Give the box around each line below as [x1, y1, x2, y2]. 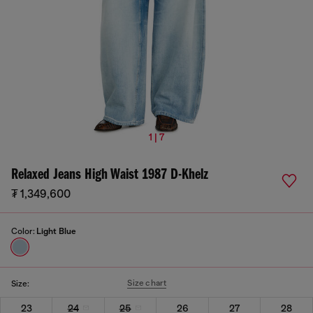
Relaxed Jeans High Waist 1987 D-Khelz [11, 167, 208, 183]
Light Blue [36, 226, 76, 236]
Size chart [127, 278, 167, 288]
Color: [11, 226, 36, 236]
